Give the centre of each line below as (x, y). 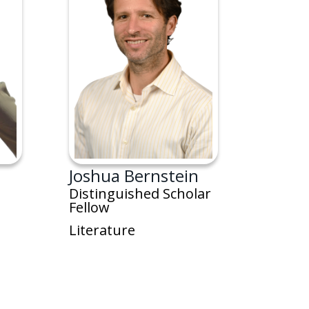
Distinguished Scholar (140, 194)
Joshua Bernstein (134, 176)
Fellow (90, 208)
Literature (102, 230)
